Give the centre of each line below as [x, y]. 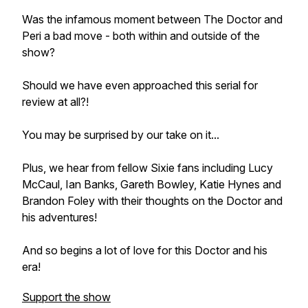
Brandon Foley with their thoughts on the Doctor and [152, 201]
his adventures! [59, 217]
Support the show [66, 297]
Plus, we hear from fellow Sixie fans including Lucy [147, 168]
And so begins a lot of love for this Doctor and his [145, 250]
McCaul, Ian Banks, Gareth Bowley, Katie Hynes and [152, 184]
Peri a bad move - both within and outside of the [141, 36]
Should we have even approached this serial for [140, 85]
